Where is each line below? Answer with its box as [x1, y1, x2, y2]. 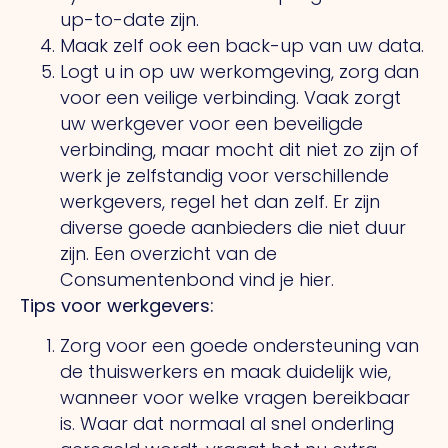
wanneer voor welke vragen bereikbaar [60, 384, 410, 410]
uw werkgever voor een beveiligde [60, 110, 363, 136]
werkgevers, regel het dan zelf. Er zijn [60, 188, 380, 214]
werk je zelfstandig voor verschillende [60, 162, 389, 188]
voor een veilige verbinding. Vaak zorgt [60, 84, 401, 110]
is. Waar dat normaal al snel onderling [60, 410, 394, 436]
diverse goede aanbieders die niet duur [60, 214, 406, 240]
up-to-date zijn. [60, 6, 199, 32]
